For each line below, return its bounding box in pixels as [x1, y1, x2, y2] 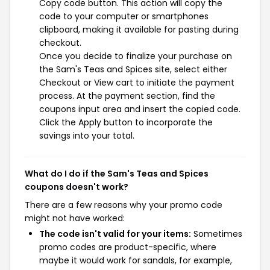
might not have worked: [25, 212, 125, 224]
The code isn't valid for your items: [39, 228, 191, 240]
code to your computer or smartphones [39, 10, 209, 22]
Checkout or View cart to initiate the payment [39, 77, 234, 89]
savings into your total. [39, 130, 134, 142]
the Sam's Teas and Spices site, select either [39, 63, 227, 75]
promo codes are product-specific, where [39, 241, 216, 253]
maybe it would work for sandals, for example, [39, 254, 232, 266]
